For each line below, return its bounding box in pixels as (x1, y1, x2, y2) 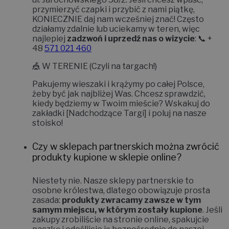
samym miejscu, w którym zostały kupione (32, 204, 202, 215)
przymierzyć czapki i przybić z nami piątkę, (32, 4, 195, 14)
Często (175, 14, 204, 24)
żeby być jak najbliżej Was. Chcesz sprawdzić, (32, 88, 205, 99)
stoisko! (32, 118, 63, 128)
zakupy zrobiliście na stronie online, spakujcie (32, 214, 209, 224)
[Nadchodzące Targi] (66, 108, 147, 118)
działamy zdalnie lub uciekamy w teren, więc (32, 24, 200, 34)
